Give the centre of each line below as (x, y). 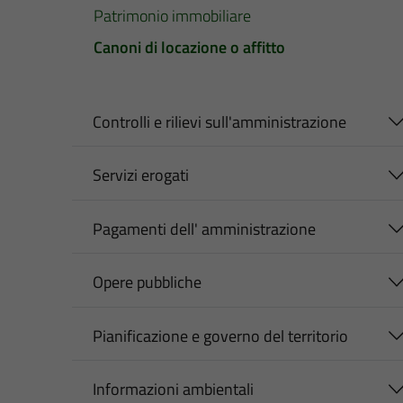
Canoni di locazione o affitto (189, 47)
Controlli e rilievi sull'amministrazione (219, 121)
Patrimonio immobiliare (172, 15)
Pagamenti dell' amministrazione (204, 228)
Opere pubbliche (147, 282)
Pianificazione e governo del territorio (220, 336)
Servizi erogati (140, 175)
